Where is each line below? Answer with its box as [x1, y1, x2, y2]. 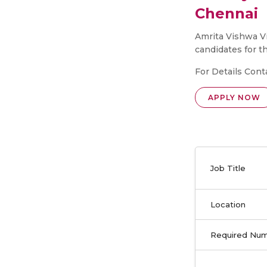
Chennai [195, 5, 258, 22]
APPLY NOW [208, 93, 260, 102]
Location [210, 200, 246, 209]
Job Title [210, 163, 246, 173]
